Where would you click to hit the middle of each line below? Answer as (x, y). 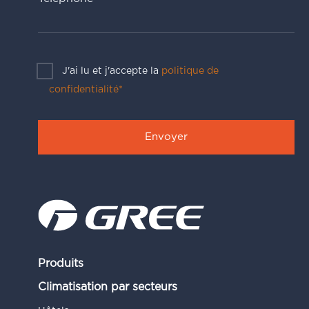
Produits (60, 263)
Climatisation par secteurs (107, 287)
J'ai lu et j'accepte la (111, 71)
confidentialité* (86, 89)
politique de (190, 71)
